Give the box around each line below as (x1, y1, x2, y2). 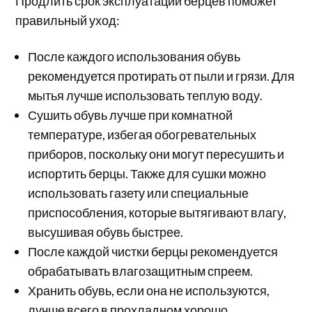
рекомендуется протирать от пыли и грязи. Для (28, 68, 295, 84)
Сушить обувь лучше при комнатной (28, 107, 233, 123)
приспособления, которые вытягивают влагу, (28, 205, 287, 221)
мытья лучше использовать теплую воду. (28, 88, 263, 104)
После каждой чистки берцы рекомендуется (28, 244, 279, 260)
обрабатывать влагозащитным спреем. (28, 263, 253, 279)
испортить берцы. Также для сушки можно (28, 166, 267, 182)
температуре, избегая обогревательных (28, 127, 257, 143)
